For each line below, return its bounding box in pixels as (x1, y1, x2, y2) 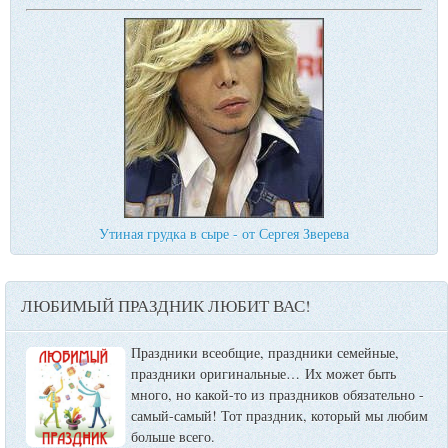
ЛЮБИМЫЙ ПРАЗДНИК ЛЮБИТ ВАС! (21, 294, 311, 318)
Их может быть (305, 364, 396, 384)
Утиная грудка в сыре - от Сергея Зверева (99, 224, 349, 244)
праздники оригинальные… (131, 364, 300, 384)
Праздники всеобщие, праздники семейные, (131, 343, 399, 363)
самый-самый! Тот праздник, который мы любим (131, 406, 428, 426)
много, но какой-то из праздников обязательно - (131, 385, 424, 405)
